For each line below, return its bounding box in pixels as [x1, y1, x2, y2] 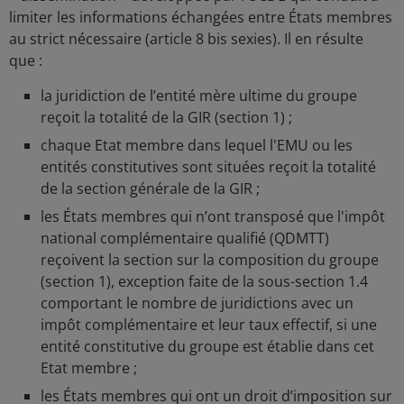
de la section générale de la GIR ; [41, 179, 260, 198]
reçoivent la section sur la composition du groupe [41, 250, 379, 270]
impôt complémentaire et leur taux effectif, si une [41, 315, 377, 335]
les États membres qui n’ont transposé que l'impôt [41, 207, 385, 226]
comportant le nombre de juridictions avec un [41, 293, 353, 313]
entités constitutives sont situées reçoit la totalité [41, 157, 376, 177]
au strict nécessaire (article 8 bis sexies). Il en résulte [9, 29, 363, 49]
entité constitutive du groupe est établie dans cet [41, 336, 374, 356]
